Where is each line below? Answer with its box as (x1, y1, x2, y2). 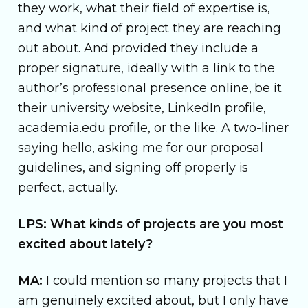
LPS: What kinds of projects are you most (18, 216, 284, 232)
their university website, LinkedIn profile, (18, 100, 267, 115)
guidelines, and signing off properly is (18, 159, 249, 175)
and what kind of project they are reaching (18, 20, 282, 36)
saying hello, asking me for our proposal (18, 140, 264, 155)
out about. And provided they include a (18, 40, 258, 56)
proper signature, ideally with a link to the (18, 60, 276, 76)
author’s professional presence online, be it (18, 80, 283, 96)
